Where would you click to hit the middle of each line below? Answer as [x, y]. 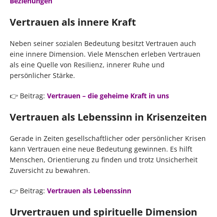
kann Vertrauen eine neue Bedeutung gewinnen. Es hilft [101, 149]
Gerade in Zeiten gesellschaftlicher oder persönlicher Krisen [108, 138]
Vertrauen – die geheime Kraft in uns [108, 95]
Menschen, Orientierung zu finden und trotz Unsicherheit [104, 159]
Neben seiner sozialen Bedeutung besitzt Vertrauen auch [103, 43]
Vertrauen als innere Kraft [73, 22]
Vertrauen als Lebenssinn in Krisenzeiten [108, 117]
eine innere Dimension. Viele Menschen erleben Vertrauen [105, 54]
